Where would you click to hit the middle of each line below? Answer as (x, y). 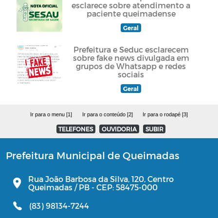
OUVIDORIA (119, 129)
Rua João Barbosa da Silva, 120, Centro (101, 179)
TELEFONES (76, 129)
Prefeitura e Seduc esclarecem (131, 50)
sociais (131, 74)
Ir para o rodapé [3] (165, 115)
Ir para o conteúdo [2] (107, 115)
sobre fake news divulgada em (131, 58)
